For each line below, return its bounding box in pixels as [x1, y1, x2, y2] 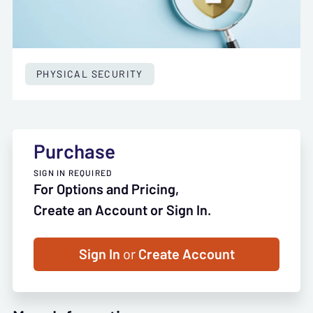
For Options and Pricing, [34, 178, 179, 200]
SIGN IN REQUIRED [34, 167, 112, 177]
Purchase [34, 136, 115, 166]
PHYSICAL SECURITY [36, 66, 143, 82]
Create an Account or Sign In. [34, 199, 211, 221]
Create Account [135, 243, 235, 265]
